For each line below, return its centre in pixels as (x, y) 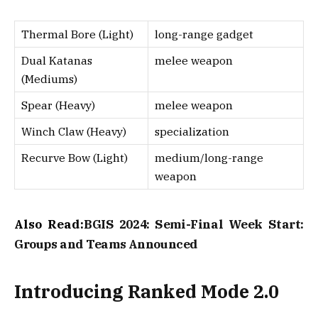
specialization (192, 132)
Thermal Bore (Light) (79, 34)
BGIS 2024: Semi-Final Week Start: (194, 224)
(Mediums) (49, 79)
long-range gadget (204, 34)
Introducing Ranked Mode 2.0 (147, 292)
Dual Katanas (57, 61)
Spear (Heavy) (58, 105)
